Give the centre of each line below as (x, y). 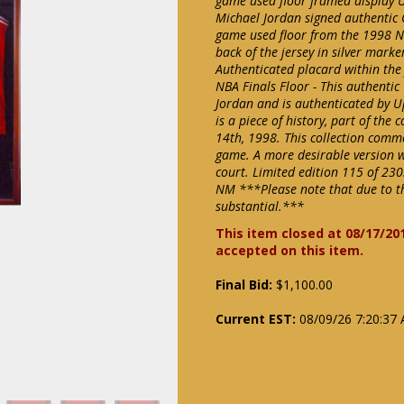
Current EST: (256, 319)
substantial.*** (260, 206)
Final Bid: (244, 285)
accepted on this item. (289, 250)
